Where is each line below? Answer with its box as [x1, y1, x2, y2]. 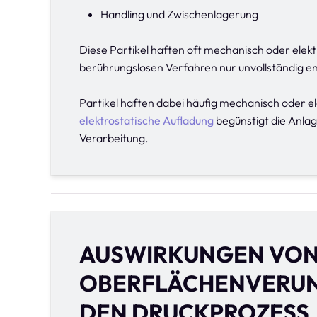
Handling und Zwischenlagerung [100, 7, 258, 21]
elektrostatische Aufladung [79, 113, 214, 127]
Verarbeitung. [79, 131, 149, 145]
